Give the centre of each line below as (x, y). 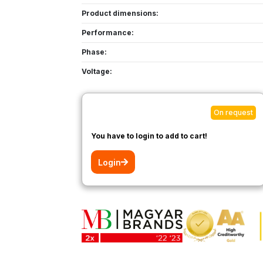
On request (233, 112)
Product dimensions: (122, 13)
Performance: (109, 33)
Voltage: (99, 71)
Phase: (96, 52)
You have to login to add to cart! (149, 136)
